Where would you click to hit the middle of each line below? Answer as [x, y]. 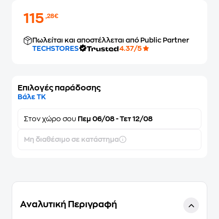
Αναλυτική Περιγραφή [68, 204]
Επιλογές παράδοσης [59, 88]
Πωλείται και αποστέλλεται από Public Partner [111, 40]
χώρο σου [59, 119]
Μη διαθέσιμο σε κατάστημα [71, 139]
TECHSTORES [55, 48]
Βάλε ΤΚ [32, 97]
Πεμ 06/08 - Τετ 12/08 [114, 119]
